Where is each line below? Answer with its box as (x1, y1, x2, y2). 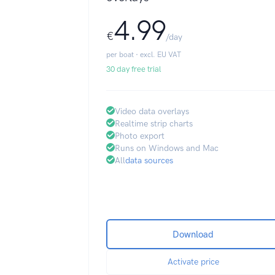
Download (172, 228, 214, 240)
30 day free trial (106, 64, 161, 74)
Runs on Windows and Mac (115, 143, 219, 153)
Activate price (167, 257, 219, 267)
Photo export (115, 131, 165, 141)
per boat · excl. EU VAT (106, 50, 181, 59)
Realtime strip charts (115, 118, 193, 129)
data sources (125, 155, 173, 166)
